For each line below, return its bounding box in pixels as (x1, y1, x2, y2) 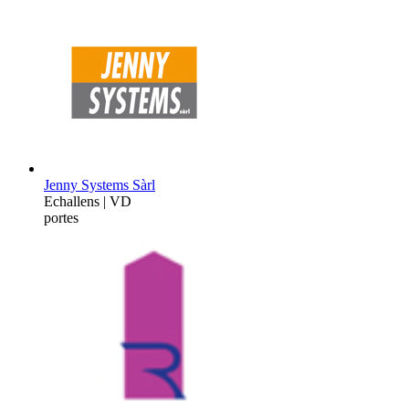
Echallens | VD (44, 193, 131, 209)
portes (44, 209, 79, 225)
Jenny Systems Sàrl (44, 176, 155, 193)
